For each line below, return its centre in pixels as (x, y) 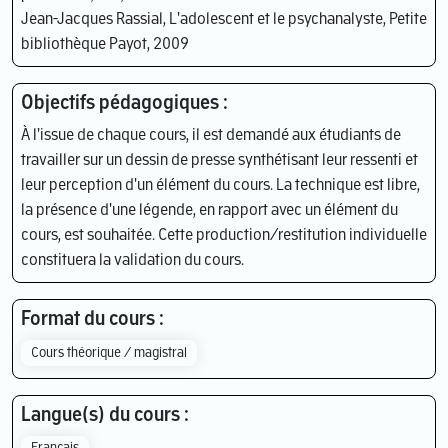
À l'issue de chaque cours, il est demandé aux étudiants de (211, 135)
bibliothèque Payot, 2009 (105, 44)
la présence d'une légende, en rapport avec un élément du (209, 210)
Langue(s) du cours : (105, 415)
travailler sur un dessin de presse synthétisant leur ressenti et (219, 160)
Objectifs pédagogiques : (124, 103)
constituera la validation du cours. (132, 260)
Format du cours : (92, 319)
